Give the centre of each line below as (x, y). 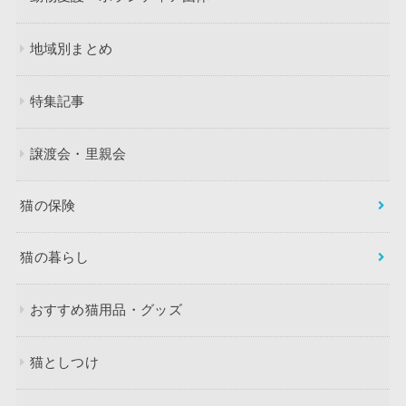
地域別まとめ (71, 49)
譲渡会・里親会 (78, 155)
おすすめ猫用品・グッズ (106, 310)
